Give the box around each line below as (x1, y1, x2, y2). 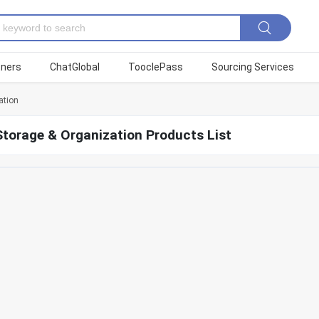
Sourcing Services (211, 61, 294, 73)
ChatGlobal (50, 61, 100, 73)
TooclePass (128, 61, 183, 73)
